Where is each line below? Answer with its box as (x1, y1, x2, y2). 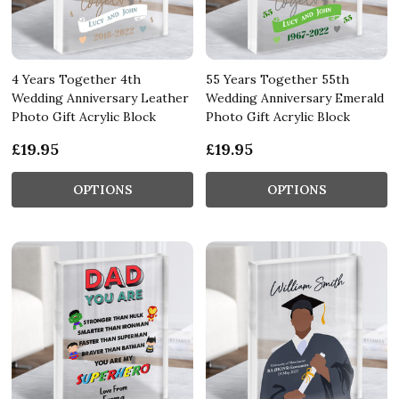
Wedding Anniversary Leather (12, 89, 189, 106)
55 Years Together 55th (206, 70, 349, 87)
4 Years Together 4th (12, 70, 141, 87)
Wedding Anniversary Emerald (206, 89, 384, 106)
